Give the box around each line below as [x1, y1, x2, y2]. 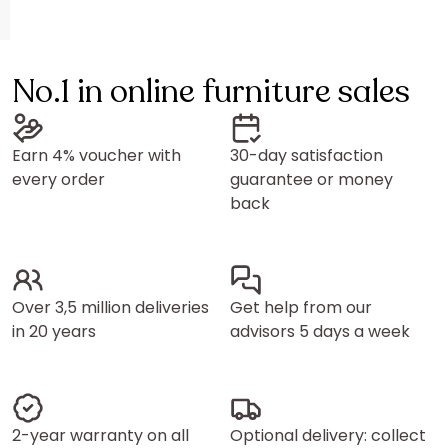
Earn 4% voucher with [12, 144, 181, 167]
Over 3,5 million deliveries [12, 296, 209, 319]
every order [12, 168, 105, 191]
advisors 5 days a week [230, 320, 410, 343]
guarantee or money [230, 168, 393, 191]
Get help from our [230, 296, 372, 319]
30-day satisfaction [230, 144, 383, 167]
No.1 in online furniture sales [12, 70, 410, 114]
